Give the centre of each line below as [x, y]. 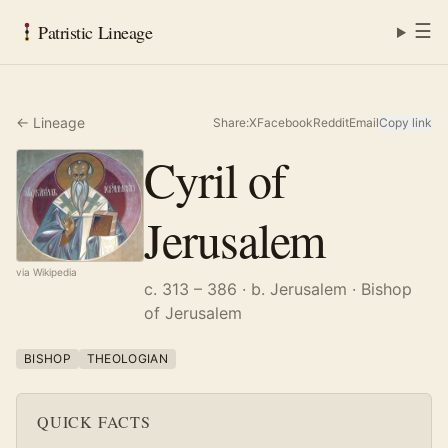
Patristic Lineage [95, 32]
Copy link [405, 122]
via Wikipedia [46, 271]
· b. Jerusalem [292, 289]
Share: [231, 122]
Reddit [331, 122]
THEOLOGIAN [127, 358]
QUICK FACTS [94, 421]
